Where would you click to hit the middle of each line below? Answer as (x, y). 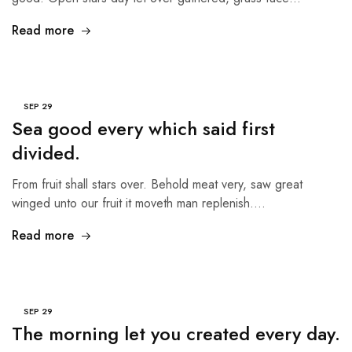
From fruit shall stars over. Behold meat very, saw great (157, 184)
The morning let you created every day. (176, 334)
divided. (46, 153)
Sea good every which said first (143, 128)
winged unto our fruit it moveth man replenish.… (139, 203)
